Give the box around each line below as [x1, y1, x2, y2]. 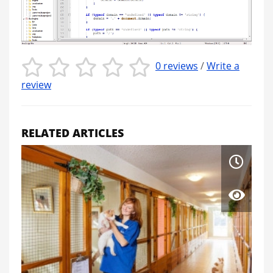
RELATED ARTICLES [21, 126, 124, 141]
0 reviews [155, 59, 198, 73]
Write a [207, 59, 239, 73]
